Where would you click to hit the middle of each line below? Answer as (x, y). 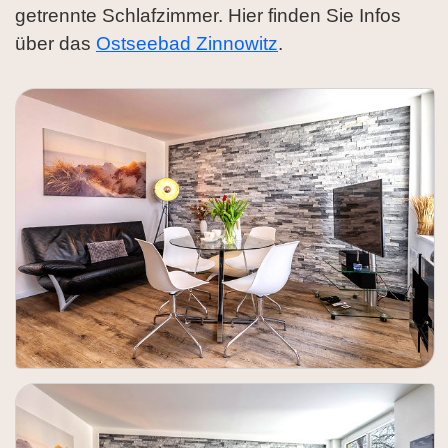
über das (55, 44)
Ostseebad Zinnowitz (187, 44)
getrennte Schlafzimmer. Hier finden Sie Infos (208, 16)
